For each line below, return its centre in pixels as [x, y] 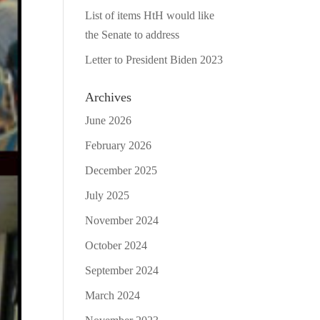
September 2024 [122, 270]
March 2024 [113, 295]
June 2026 [109, 120]
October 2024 [116, 245]
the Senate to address [132, 34]
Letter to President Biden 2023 [154, 59]
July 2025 [107, 195]
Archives [109, 97]
